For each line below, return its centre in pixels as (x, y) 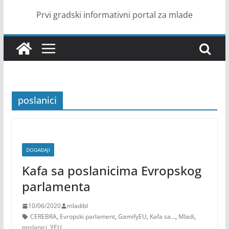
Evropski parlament (87, 216)
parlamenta (56, 186)
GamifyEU (132, 216)
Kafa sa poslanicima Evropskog (111, 170)
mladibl (77, 206)
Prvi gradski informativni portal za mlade (114, 15)
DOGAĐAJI (38, 150)
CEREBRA (43, 216)
